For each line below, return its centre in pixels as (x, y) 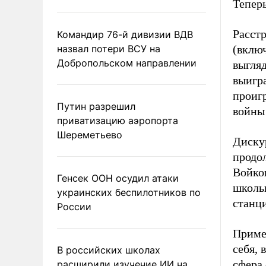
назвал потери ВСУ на (109, 49)
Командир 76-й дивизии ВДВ (125, 34)
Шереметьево (90, 135)
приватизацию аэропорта (118, 121)
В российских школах (109, 250)
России (74, 207)
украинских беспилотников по (129, 192)
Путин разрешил (96, 106)
